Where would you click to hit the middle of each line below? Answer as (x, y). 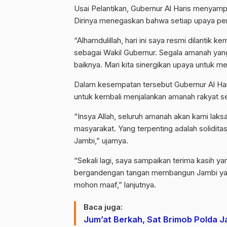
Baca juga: (103, 207)
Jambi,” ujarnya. (101, 141)
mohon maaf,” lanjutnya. (115, 185)
